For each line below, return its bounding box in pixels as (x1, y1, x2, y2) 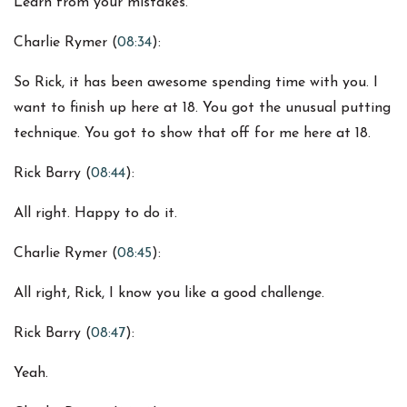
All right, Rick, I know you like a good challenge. (14, 286, 324, 302)
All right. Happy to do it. (14, 206, 177, 222)
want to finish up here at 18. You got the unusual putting (14, 101, 391, 116)
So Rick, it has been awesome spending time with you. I (14, 75, 378, 91)
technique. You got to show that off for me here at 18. (14, 126, 371, 142)
